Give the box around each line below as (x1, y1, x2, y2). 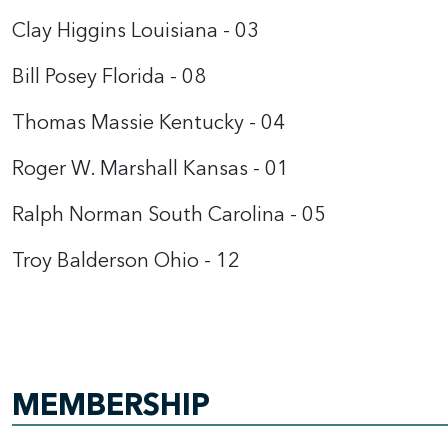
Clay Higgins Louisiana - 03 (12, 17, 259, 44)
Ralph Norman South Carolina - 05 (12, 201, 326, 228)
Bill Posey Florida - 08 (12, 63, 206, 90)
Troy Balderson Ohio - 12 (12, 247, 240, 274)
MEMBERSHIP (12, 385, 210, 426)
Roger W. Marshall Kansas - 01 (12, 155, 289, 182)
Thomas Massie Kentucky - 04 (12, 109, 285, 136)
